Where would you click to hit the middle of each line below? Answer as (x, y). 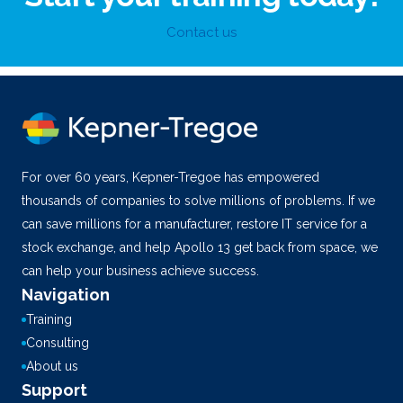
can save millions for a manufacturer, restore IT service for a (194, 224)
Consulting (58, 343)
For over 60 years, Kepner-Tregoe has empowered (170, 177)
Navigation (66, 295)
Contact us (201, 32)
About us (52, 366)
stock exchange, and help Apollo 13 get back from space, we (200, 247)
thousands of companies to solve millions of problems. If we (198, 201)
